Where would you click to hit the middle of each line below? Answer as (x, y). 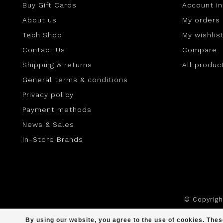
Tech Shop (42, 35)
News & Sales (48, 124)
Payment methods (57, 109)
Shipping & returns (57, 64)
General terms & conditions (75, 79)
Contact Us (44, 50)
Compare (200, 50)
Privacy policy (48, 94)
